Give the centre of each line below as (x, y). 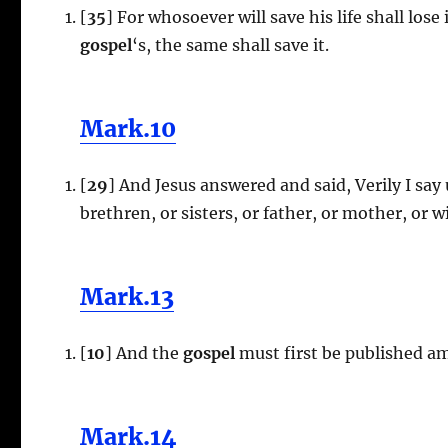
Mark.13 (127, 296)
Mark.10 (128, 128)
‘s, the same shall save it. (231, 44)
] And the (142, 352)
